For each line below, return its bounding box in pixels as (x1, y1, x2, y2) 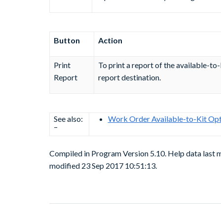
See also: (53, 114, 83, 124)
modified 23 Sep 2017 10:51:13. (49, 161, 157, 171)
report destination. (98, 73, 161, 82)
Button (53, 36, 80, 45)
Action (98, 36, 122, 45)
